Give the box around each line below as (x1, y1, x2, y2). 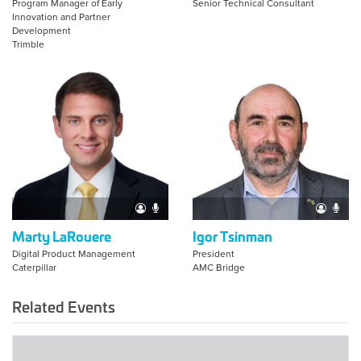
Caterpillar (12, 262, 56, 274)
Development (12, 25, 71, 37)
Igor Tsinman (193, 226, 272, 247)
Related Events (12, 295, 115, 318)
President (193, 248, 234, 260)
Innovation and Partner (12, 11, 110, 23)
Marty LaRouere (12, 226, 111, 247)
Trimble (12, 39, 44, 51)
